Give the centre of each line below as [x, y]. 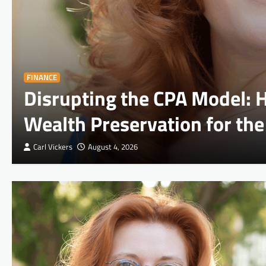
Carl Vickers [53, 147]
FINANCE [42, 77]
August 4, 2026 [113, 147]
